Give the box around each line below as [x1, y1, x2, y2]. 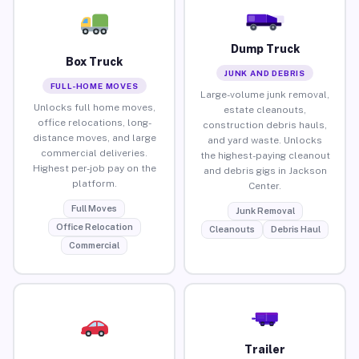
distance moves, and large [32, 131, 156, 143]
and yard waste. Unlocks [208, 134, 322, 146]
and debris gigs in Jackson [203, 164, 327, 176]
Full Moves [71, 203, 117, 213]
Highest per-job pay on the [32, 162, 156, 174]
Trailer [244, 342, 285, 356]
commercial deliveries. [41, 147, 147, 159]
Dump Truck [230, 42, 300, 55]
